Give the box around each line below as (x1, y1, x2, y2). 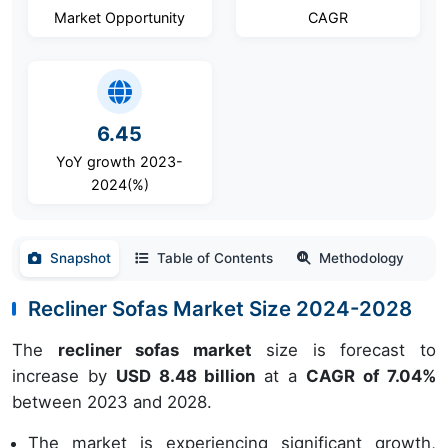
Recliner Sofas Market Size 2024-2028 (28, 296, 417, 321)
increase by (12, 366, 116, 386)
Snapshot (50, 250, 111, 266)
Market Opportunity (54, 9, 186, 26)
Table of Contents (157, 250, 273, 266)
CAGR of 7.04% (306, 366, 436, 386)
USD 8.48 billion (115, 366, 256, 386)
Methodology (319, 250, 404, 266)
